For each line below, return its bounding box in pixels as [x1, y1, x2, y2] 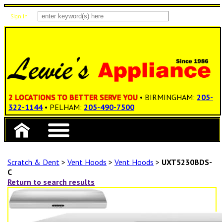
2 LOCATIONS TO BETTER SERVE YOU [8, 92, 138, 103]
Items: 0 [33, 32, 52, 39]
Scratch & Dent [7, 157, 59, 167]
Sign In [10, 13, 28, 20]
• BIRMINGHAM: [140, 92, 197, 103]
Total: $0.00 [33, 39, 60, 46]
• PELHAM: [45, 102, 84, 112]
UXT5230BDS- [160, 157, 212, 167]
